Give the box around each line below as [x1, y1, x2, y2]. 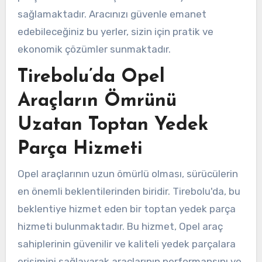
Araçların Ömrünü [17, 91, 177, 111]
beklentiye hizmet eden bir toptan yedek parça [17, 203, 236, 215]
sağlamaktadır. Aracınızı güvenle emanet [17, 8, 206, 20]
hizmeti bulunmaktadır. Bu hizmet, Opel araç [17, 220, 223, 233]
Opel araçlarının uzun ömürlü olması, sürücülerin [17, 168, 238, 180]
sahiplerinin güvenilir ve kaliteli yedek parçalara [17, 238, 236, 250]
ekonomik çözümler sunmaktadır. [17, 43, 171, 55]
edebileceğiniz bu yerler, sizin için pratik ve [17, 25, 213, 37]
